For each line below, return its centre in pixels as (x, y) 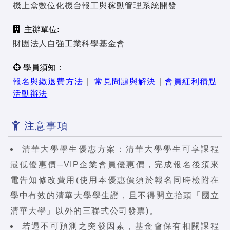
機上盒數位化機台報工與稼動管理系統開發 (95, 6)
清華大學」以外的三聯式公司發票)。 (84, 211)
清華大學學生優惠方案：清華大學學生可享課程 (121, 149)
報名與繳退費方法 (48, 82)
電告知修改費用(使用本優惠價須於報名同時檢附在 (115, 180)
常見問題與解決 (125, 82)
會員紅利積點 (191, 82)
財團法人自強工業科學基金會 (69, 44)
